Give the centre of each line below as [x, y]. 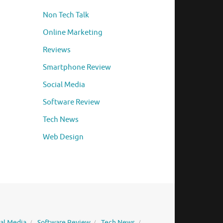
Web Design [63, 137]
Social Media [64, 85]
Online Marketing [73, 33]
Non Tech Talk [66, 15]
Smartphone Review [77, 68]
